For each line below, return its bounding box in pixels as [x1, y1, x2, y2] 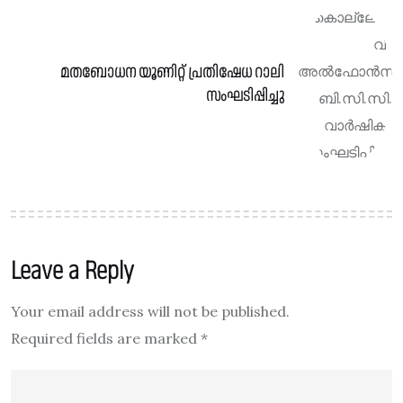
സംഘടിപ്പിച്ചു [206, 85, 284, 107]
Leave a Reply [11, 251, 134, 290]
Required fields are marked [11, 329, 201, 347]
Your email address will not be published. [11, 302, 290, 320]
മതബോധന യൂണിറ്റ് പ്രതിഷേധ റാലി [60, 61, 284, 84]
